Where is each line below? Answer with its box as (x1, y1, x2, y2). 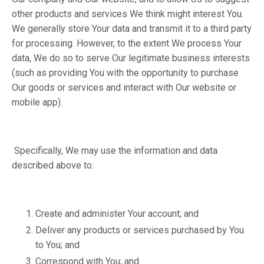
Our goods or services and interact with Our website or (12, 82, 236, 93)
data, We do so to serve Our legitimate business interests (12, 52, 250, 64)
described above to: (12, 160, 94, 171)
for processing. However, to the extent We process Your (12, 38, 242, 49)
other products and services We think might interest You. (12, 8, 243, 19)
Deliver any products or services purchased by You (35, 225, 244, 236)
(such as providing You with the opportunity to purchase (12, 67, 239, 78)
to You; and (35, 239, 80, 251)
